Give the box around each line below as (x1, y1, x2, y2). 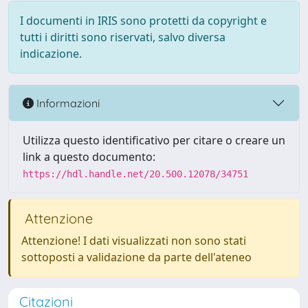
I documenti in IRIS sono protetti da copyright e (20, 13, 267, 28)
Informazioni (34, 96, 100, 110)
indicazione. (20, 46, 82, 61)
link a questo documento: (23, 149, 155, 164)
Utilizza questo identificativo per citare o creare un (23, 133, 285, 148)
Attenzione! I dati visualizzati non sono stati (21, 233, 246, 248)
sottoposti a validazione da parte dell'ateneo (21, 250, 252, 265)
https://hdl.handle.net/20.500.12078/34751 (23, 168, 248, 179)
